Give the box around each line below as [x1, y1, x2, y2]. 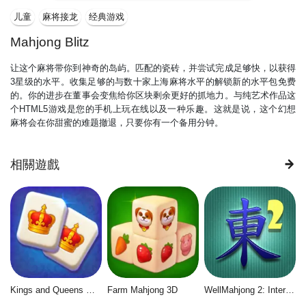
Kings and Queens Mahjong [86, 284, 95, 295]
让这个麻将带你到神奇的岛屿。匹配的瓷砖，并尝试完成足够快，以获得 [10, 62, 296, 73]
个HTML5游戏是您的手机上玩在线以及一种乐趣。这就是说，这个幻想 [10, 103, 296, 114]
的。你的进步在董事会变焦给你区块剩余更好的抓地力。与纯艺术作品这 [10, 89, 296, 100]
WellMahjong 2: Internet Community [285, 284, 294, 295]
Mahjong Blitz [10, 34, 89, 49]
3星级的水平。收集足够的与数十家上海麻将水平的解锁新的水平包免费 [10, 76, 296, 87]
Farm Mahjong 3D [107, 284, 178, 295]
